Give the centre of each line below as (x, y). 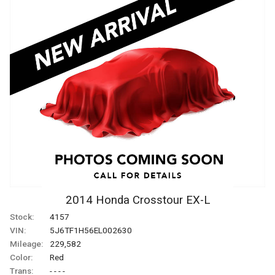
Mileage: (26, 243)
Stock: (22, 216)
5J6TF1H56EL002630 (91, 230)
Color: (21, 257)
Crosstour (157, 200)
